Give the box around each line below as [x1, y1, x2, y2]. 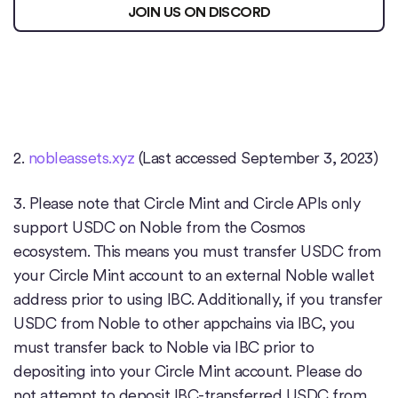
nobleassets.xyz [28, 148, 134, 168]
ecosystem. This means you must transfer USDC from [13, 242, 381, 261]
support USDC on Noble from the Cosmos [13, 218, 306, 237]
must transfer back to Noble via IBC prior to [13, 338, 314, 357]
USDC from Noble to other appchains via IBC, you [13, 314, 355, 333]
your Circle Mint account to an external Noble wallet [13, 266, 374, 285]
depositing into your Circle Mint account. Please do [13, 362, 362, 381]
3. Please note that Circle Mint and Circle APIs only [13, 194, 360, 213]
